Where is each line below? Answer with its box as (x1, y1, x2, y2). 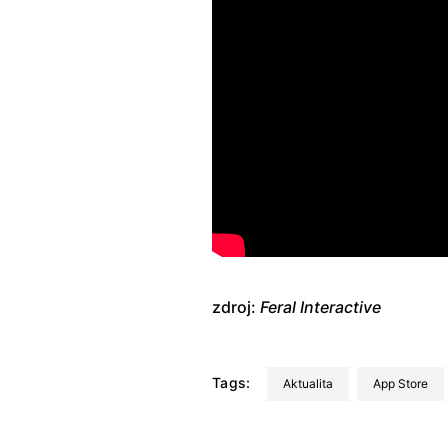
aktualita (290, 376, 333, 392)
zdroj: (212, 297, 260, 318)
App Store (380, 376, 428, 392)
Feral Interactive (260, 297, 381, 318)
